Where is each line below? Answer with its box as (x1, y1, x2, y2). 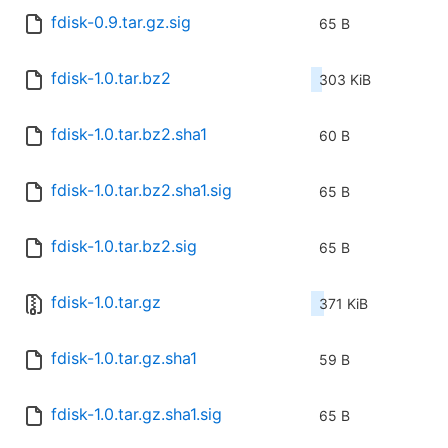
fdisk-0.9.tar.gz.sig (51, 12, 191, 33)
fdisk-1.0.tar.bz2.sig (51, 236, 197, 257)
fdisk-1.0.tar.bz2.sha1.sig (51, 180, 232, 201)
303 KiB (319, 71, 371, 89)
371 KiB (319, 295, 368, 313)
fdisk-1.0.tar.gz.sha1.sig (51, 404, 222, 425)
